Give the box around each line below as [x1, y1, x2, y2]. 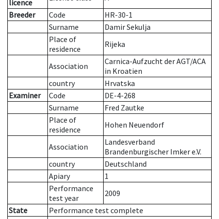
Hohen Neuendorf [105, 120, 164, 130]
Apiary [49, 171, 70, 181]
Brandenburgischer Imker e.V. [105, 147, 201, 157]
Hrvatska [105, 78, 135, 88]
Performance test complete [49, 205, 143, 216]
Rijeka [105, 39, 125, 49]
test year [49, 193, 79, 203]
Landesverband [105, 137, 155, 147]
